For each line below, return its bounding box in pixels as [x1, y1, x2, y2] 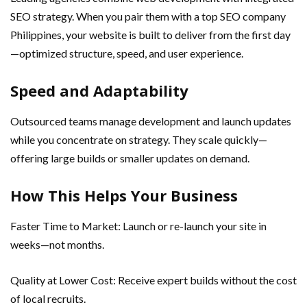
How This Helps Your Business [10, 184, 238, 206]
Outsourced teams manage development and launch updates [10, 114, 291, 127]
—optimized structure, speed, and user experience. [10, 46, 243, 60]
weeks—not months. [10, 237, 104, 251]
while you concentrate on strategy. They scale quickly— [10, 132, 267, 146]
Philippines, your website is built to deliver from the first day [10, 27, 291, 41]
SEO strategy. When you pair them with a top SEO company [10, 9, 286, 23]
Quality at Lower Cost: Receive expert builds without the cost [10, 273, 297, 286]
